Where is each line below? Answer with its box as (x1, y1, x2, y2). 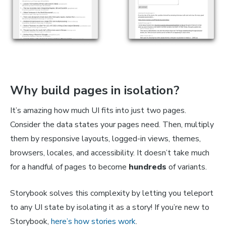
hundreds (129, 161, 166, 173)
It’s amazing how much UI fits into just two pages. (10, 105, 186, 117)
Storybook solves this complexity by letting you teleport (10, 188, 213, 199)
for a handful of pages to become (10, 161, 129, 173)
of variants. (166, 161, 207, 173)
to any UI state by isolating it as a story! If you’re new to (10, 202, 209, 213)
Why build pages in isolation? (10, 82, 180, 99)
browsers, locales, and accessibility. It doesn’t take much (10, 147, 209, 159)
